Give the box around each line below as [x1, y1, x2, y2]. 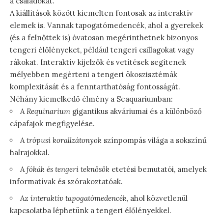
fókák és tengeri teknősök [27, 165, 110, 174]
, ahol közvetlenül [127, 193, 188, 203]
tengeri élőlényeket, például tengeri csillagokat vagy [10, 45, 194, 55]
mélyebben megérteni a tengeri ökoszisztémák [10, 70, 177, 80]
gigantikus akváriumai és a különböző [70, 107, 202, 116]
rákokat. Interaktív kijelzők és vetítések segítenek [10, 57, 186, 67]
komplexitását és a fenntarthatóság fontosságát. [10, 82, 180, 92]
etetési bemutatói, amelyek [110, 165, 207, 174]
